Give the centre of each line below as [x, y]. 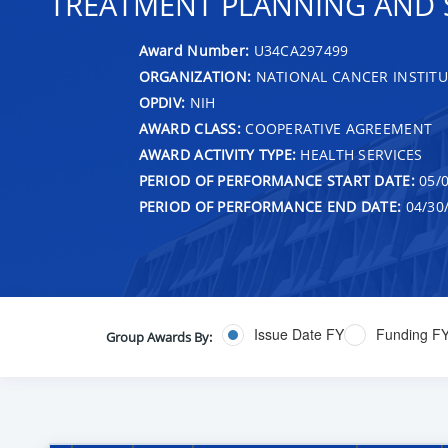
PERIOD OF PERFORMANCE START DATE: [276, 180]
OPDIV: [162, 102]
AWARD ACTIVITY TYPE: [217, 154]
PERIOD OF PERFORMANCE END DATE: [270, 206]
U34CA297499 [301, 50]
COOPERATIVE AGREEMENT [336, 128]
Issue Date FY [298, 334]
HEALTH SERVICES [359, 154]
